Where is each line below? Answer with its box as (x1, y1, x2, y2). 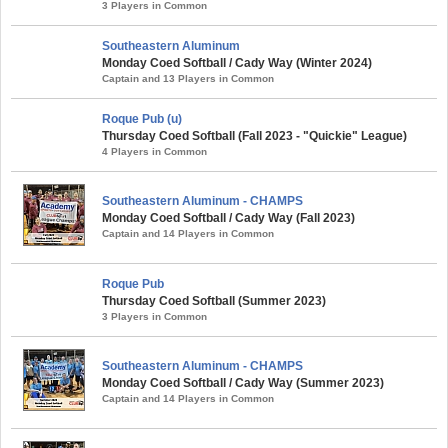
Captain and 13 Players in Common (102, 73, 274, 85)
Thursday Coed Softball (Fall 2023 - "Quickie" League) (102, 129, 407, 144)
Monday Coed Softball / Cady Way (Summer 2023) (102, 376, 384, 391)
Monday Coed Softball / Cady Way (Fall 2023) (102, 211, 355, 226)
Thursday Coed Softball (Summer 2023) (102, 294, 326, 309)
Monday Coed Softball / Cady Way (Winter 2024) (102, 56, 372, 71)
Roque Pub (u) (102, 112, 182, 127)
